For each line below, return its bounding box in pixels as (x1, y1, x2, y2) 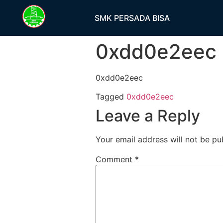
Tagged (96, 92, 126, 102)
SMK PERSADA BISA (94, 13, 170, 23)
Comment (96, 154, 135, 165)
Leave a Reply (96, 106, 200, 126)
